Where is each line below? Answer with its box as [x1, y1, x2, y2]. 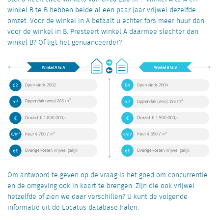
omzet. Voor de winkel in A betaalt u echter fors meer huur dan [7, 15, 204, 27]
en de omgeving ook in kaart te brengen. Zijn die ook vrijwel [7, 180, 194, 192]
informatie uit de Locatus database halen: [7, 202, 139, 213]
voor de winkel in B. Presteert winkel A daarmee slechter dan [7, 26, 198, 37]
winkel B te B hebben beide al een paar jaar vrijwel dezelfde [7, 4, 196, 16]
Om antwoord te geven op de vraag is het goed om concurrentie [7, 169, 208, 181]
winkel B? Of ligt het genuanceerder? [7, 37, 122, 48]
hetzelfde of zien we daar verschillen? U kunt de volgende [7, 191, 188, 202]
